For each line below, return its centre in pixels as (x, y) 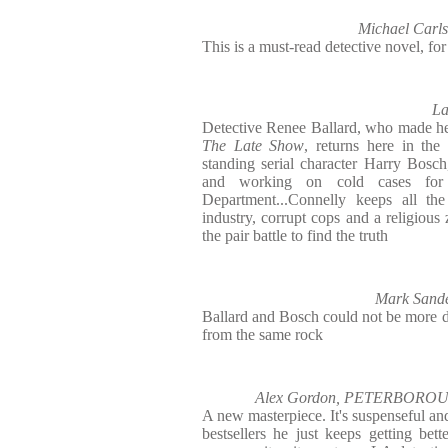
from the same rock (262, 334)
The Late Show (253, 145)
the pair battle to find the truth (295, 235)
